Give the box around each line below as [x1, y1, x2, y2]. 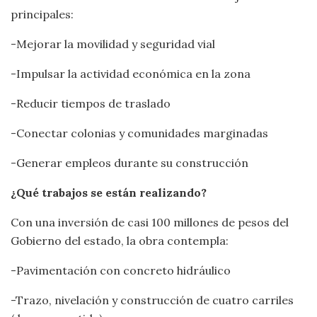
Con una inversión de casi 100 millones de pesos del [11, 215, 289, 230]
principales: [11, 7, 74, 22]
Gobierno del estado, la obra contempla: [11, 234, 229, 248]
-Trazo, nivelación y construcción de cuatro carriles [11, 293, 294, 308]
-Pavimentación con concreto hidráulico [11, 263, 231, 278]
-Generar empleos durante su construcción [11, 156, 248, 171]
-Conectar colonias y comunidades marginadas [11, 126, 268, 141]
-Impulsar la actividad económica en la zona [11, 67, 250, 81]
